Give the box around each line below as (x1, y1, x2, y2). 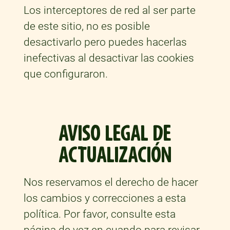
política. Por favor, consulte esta (23, 208, 176, 221)
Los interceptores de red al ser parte (23, 4, 196, 17)
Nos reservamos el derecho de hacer (23, 176, 198, 189)
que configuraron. (23, 68, 108, 81)
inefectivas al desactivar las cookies (23, 52, 194, 65)
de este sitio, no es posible (23, 20, 150, 33)
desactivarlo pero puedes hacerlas (23, 36, 187, 49)
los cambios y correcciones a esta (23, 192, 186, 205)
